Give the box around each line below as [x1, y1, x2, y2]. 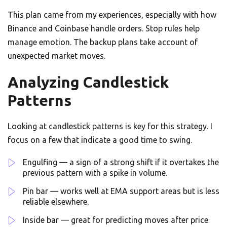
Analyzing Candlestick [8, 73, 169, 91]
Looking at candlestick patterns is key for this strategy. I [8, 122, 212, 131]
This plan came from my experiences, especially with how [8, 10, 216, 20]
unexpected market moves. [8, 51, 105, 61]
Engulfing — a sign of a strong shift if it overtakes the [23, 158, 219, 167]
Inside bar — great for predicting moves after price [23, 215, 208, 225]
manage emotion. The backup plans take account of [8, 37, 198, 47]
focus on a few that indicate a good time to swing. [8, 135, 192, 145]
